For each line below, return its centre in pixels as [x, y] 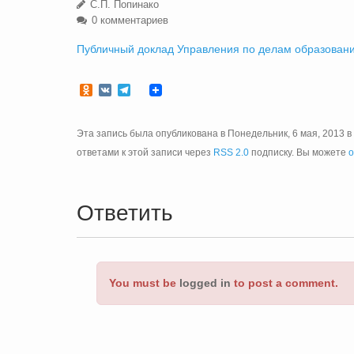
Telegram [156, 90]
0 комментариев [128, 20]
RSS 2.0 [231, 153]
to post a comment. [284, 283]
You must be [144, 283]
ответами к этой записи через [145, 153]
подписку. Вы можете [299, 153]
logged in [205, 283]
